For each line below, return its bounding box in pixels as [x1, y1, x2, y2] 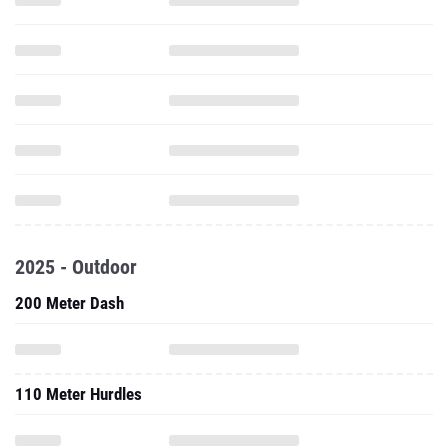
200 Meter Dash [15, 293, 124, 313]
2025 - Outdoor [15, 255, 137, 279]
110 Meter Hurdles [15, 384, 142, 404]
